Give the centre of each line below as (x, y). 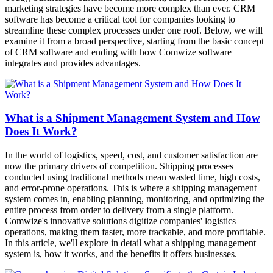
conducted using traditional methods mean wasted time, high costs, (133, 177)
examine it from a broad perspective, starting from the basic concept (134, 41)
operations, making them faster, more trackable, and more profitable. (135, 232)
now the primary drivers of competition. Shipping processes (119, 166)
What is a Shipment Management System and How (133, 118)
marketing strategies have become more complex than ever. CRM (130, 8)
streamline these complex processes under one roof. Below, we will (134, 30)
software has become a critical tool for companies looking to (120, 19)
